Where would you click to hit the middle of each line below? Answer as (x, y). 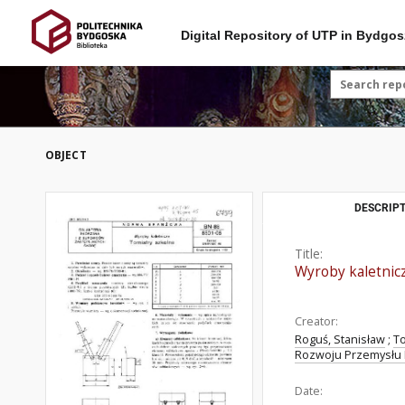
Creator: (316, 321)
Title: (309, 254)
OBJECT (66, 155)
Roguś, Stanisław (340, 339)
